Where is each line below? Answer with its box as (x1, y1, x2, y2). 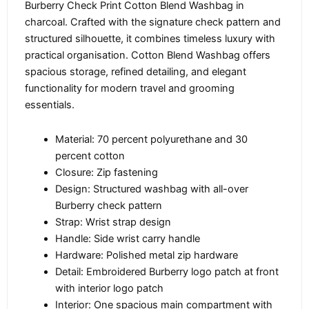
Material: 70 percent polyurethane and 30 (54, 132, 248, 146)
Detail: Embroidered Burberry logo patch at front (54, 265, 279, 278)
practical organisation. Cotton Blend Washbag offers (25, 49, 270, 62)
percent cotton (54, 149, 125, 162)
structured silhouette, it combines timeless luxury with (25, 32, 275, 46)
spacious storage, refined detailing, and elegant (25, 66, 246, 79)
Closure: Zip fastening (54, 166, 158, 179)
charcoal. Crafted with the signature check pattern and (25, 16, 281, 29)
